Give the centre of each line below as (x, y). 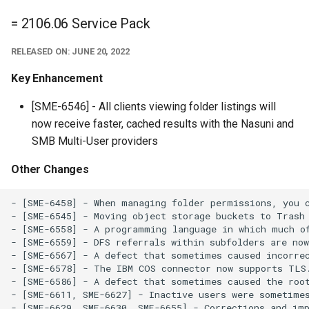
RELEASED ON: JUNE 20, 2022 (70, 52)
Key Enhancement (57, 79)
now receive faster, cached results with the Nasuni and (163, 124)
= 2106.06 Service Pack (81, 24)
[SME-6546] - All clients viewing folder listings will (154, 107)
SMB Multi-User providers (95, 141)
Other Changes (50, 170)
